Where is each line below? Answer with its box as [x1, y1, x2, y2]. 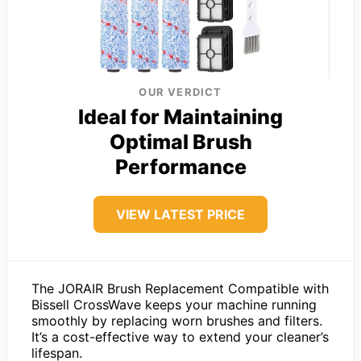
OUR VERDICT [139, 85, 222, 99]
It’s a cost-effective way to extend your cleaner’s [31, 329, 329, 346]
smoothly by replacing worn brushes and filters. [31, 313, 322, 330]
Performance [114, 155, 247, 180]
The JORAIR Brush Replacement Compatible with [31, 280, 329, 297]
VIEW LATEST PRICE [116, 206, 245, 223]
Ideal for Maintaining [78, 105, 283, 130]
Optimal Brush [109, 130, 252, 155]
